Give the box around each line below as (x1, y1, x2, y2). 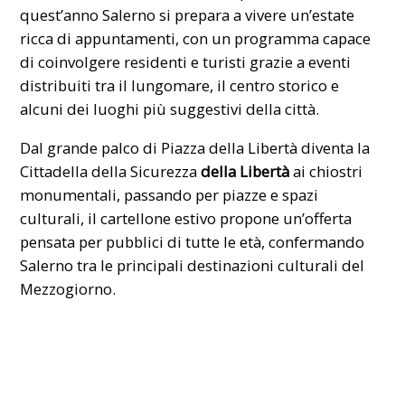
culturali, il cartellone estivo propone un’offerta (20, 207, 353, 229)
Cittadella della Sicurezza (20, 160, 198, 182)
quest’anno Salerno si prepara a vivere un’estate (20, 5, 355, 26)
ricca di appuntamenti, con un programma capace (20, 28, 372, 50)
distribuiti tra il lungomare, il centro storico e (20, 75, 340, 97)
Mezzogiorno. (20, 278, 117, 299)
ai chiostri (289, 160, 363, 182)
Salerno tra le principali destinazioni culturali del (20, 254, 365, 276)
